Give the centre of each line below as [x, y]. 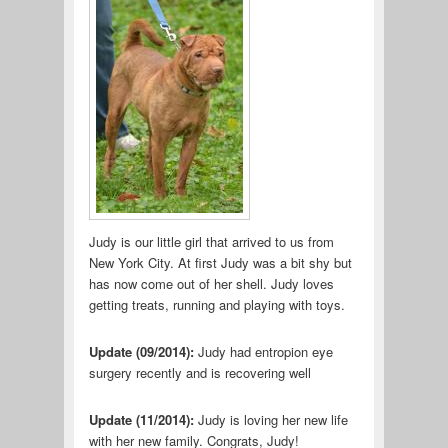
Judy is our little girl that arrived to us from [211, 242]
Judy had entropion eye [265, 352]
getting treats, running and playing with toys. [218, 305]
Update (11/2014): [143, 420]
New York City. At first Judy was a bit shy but [220, 263]
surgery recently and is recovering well [199, 373]
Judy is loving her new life [272, 420]
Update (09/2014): [143, 352]
